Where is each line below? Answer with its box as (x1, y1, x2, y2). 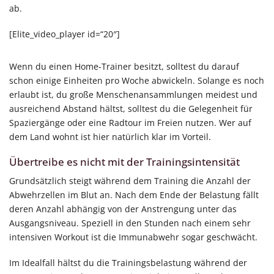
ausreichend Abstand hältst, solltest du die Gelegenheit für (9, 102, 253, 114)
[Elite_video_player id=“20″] (9, 28, 120, 40)
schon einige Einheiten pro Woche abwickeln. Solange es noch (9, 74, 264, 86)
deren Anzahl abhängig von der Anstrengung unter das (9, 203, 237, 215)
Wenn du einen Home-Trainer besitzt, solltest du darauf (9, 60, 239, 72)
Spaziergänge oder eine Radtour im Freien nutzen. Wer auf (9, 116, 251, 128)
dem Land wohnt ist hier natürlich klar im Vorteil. (9, 130, 211, 143)
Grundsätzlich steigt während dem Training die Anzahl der (9, 175, 251, 187)
